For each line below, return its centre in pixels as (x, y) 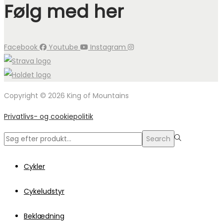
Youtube (63, 47)
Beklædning (44, 216)
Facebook (21, 47)
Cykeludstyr (44, 191)
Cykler (34, 166)
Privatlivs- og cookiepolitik (49, 116)
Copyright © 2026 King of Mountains (66, 95)
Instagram (108, 47)
